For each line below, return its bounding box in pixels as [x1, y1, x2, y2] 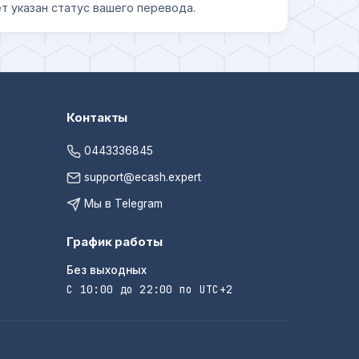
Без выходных [67, 264, 147, 277]
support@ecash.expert [84, 171, 202, 184]
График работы [67, 234, 163, 250]
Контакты [67, 110, 128, 126]
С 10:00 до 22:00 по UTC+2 [67, 283, 233, 297]
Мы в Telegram [81, 197, 163, 211]
